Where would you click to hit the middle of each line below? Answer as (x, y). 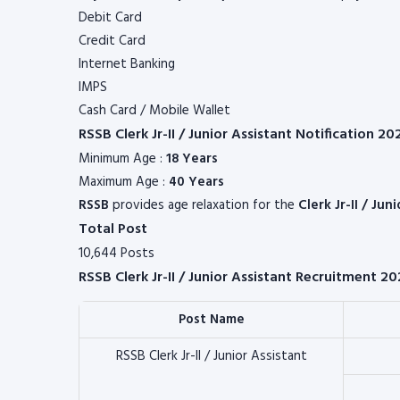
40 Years (196, 182)
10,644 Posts (117, 254)
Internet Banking (127, 64)
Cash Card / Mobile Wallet (154, 111)
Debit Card (110, 18)
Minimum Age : (122, 159)
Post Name (211, 320)
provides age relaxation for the (204, 205)
